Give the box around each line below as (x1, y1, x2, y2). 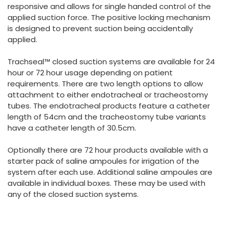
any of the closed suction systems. (8, 188, 139, 199)
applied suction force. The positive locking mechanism (8, 12, 210, 23)
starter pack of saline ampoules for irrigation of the (8, 155, 199, 166)
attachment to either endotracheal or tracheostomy (8, 89, 208, 100)
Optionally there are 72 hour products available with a (8, 144, 208, 155)
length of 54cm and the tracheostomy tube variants (8, 111, 206, 122)
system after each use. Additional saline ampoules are (8, 166, 212, 177)
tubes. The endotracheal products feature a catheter (8, 100, 210, 111)
